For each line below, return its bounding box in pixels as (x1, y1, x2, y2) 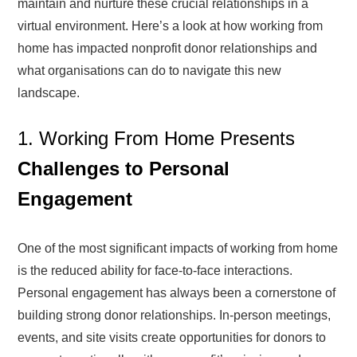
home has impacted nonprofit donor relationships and (18, 41, 318, 56)
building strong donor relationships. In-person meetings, (18, 308, 331, 322)
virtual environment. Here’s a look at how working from (18, 19, 324, 33)
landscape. (18, 86, 80, 100)
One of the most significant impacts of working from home (18, 241, 339, 255)
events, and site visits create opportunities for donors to (18, 330, 327, 344)
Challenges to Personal (18, 158, 230, 180)
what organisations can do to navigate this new (18, 64, 282, 78)
